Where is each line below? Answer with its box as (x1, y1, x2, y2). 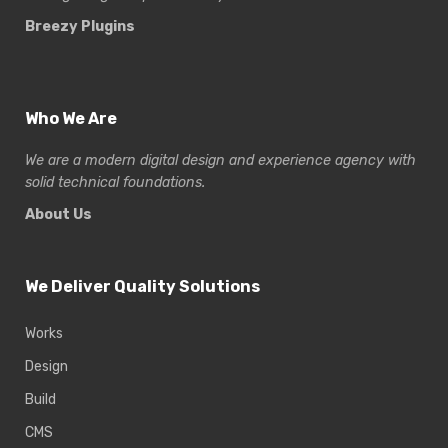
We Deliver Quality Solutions (25, 277, 260, 297)
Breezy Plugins (25, 18, 135, 36)
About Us (25, 206, 92, 224)
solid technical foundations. (25, 174, 206, 192)
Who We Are (25, 109, 117, 129)
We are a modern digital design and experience (25, 152, 335, 170)
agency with (335, 152, 416, 170)
